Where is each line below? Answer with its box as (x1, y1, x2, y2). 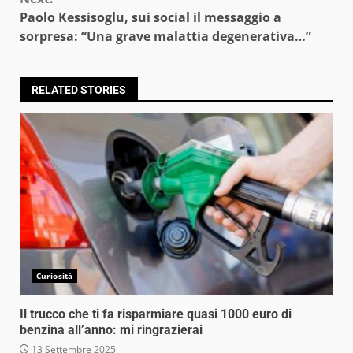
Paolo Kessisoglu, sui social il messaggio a (20, 8, 281, 26)
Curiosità (36, 269, 72, 281)
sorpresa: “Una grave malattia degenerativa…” (20, 27, 311, 45)
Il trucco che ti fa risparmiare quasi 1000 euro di (20, 306, 292, 321)
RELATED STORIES (32, 83, 126, 96)
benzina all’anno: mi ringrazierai (20, 321, 203, 337)
